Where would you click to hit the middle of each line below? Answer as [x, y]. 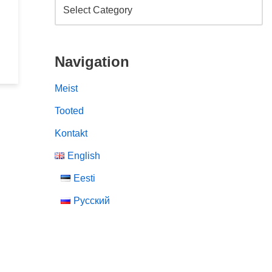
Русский [91, 201]
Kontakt [71, 133]
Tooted [69, 111]
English [83, 156]
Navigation [92, 62]
